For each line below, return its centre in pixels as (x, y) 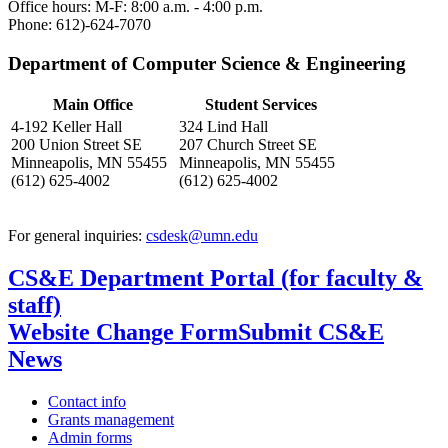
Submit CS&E (311, 332)
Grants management (111, 420)
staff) (34, 305)
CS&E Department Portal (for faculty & (215, 278)
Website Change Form (123, 332)
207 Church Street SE (248, 145)
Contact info (87, 402)
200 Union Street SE (76, 145)
